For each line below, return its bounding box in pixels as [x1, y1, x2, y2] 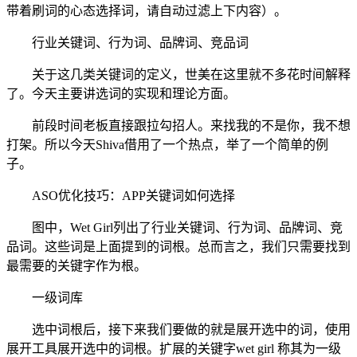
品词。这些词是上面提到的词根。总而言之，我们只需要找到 [6, 239, 351, 253]
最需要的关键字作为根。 [6, 258, 147, 273]
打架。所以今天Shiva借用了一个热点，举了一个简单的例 [6, 137, 328, 151]
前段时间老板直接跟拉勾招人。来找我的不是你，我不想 [32, 118, 351, 132]
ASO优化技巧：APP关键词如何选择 [32, 188, 235, 202]
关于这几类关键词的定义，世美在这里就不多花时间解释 [32, 67, 351, 81]
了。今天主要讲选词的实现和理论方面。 [6, 86, 236, 100]
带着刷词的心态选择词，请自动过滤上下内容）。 [6, 3, 287, 18]
